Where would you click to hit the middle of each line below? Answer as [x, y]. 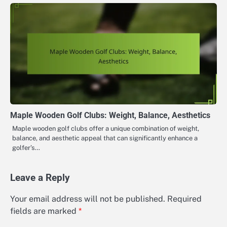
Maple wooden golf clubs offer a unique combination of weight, [106, 128]
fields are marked [44, 211]
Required [184, 199]
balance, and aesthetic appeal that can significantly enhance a [105, 138]
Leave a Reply [40, 178]
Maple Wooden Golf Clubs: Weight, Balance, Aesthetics [110, 115]
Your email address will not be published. [88, 199]
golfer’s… [26, 147]
